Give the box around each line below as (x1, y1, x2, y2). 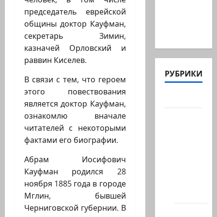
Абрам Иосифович (24, 154, 126, 165)
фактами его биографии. (24, 135, 118, 146)
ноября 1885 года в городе (24, 178, 126, 189)
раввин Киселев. (24, 55, 87, 66)
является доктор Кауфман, (24, 98, 126, 109)
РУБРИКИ (164, 67, 202, 79)
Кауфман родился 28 (24, 166, 126, 177)
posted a (164, 15, 192, 27)
